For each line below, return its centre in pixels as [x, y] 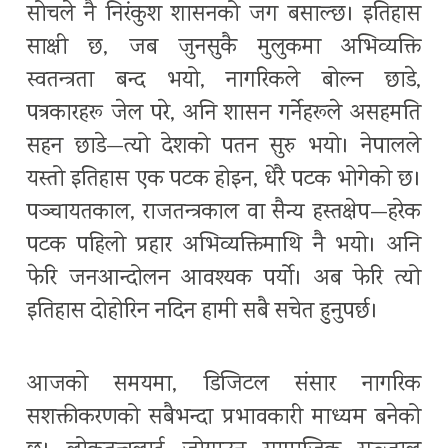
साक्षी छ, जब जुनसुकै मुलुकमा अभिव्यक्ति [224, 49]
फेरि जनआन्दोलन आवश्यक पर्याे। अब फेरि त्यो [224, 280]
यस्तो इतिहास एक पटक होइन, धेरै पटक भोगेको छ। [224, 181]
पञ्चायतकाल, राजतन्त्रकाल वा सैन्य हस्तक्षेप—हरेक [224, 214]
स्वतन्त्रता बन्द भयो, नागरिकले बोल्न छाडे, [224, 82]
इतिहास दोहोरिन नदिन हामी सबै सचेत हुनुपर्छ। [202, 313]
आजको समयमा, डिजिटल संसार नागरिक [224, 386]
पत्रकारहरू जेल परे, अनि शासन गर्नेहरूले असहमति [224, 115]
